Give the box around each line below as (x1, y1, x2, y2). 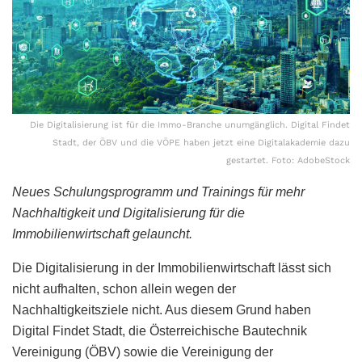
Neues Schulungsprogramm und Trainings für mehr (12, 184, 305, 199)
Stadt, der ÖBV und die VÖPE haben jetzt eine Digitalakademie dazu (53, 137, 350, 148)
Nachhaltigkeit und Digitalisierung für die (12, 205, 245, 220)
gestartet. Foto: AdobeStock (226, 154, 350, 166)
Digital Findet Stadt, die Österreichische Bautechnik (12, 323, 307, 338)
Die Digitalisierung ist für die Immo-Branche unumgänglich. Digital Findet (30, 119, 350, 130)
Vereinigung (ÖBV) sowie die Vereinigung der (12, 344, 273, 359)
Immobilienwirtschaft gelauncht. (12, 226, 192, 241)
